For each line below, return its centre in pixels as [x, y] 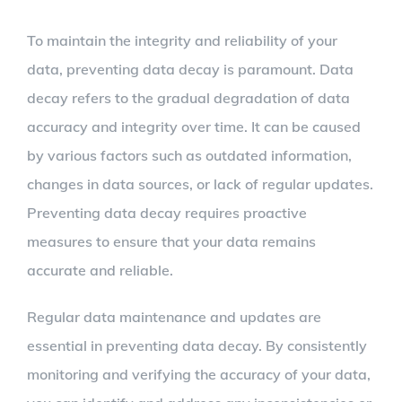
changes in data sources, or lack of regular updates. [200, 184]
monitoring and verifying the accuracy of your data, [199, 375]
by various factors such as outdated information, [189, 156]
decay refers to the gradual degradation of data [188, 98]
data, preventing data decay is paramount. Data [190, 70]
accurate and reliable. [100, 271]
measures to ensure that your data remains [171, 242]
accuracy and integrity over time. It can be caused [194, 127]
